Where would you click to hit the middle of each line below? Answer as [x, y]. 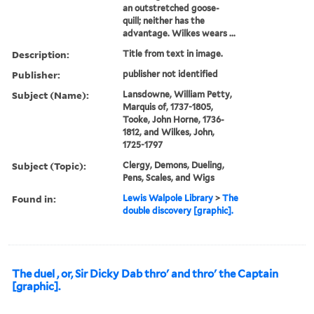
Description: [41, 54]
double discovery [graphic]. [178, 210]
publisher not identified [171, 74]
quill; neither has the [164, 20]
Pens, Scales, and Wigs [169, 177]
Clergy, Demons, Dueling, [174, 165]
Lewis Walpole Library [168, 198]
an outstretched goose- [171, 8]
